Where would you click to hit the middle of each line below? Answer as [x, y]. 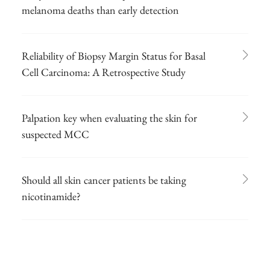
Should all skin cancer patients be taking [104, 180]
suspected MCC [55, 134]
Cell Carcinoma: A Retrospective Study [104, 72]
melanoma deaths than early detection [100, 10]
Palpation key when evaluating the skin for [109, 118]
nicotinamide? [51, 196]
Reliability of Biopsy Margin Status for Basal [114, 55]
